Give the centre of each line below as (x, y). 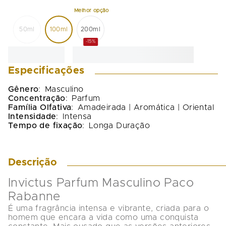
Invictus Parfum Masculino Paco (103, 183)
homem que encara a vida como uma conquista (105, 218)
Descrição (33, 163)
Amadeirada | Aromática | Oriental (146, 108)
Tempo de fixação (45, 126)
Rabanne (34, 197)
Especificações (46, 71)
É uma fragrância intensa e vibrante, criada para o (110, 209)
